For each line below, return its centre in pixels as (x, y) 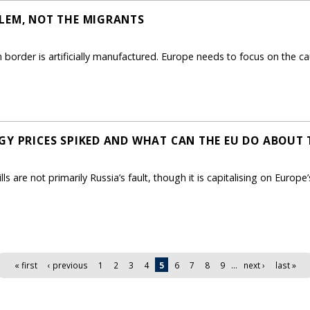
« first (26, 265)
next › (254, 265)
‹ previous (67, 265)
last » (285, 265)
